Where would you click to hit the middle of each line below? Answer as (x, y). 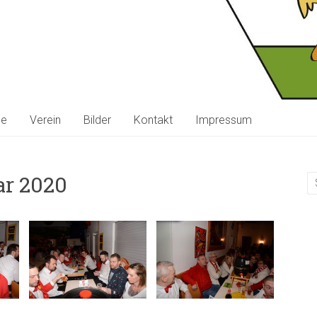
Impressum (224, 120)
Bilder (97, 120)
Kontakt (153, 120)
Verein (45, 120)
